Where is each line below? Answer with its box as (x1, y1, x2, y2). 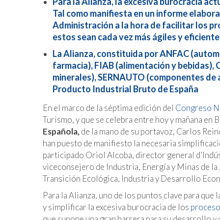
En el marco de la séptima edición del (43, 103, 175, 113)
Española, (43, 126, 80, 137)
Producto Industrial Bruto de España (53, 83, 198, 95)
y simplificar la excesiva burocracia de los (43, 202, 191, 213)
